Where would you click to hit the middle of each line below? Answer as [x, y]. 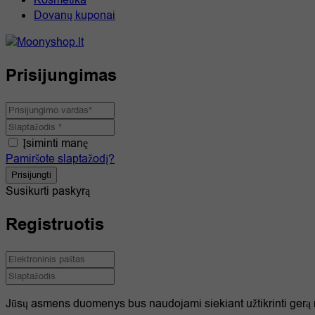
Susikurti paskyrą [48, 191]
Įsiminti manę [55, 143]
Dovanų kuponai [75, 15]
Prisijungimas [61, 76]
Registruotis [55, 225]
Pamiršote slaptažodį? [60, 159]
